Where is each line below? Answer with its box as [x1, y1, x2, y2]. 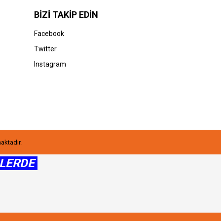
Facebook [34, 30, 64, 38]
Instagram [34, 60, 66, 69]
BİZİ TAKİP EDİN [34, 9, 98, 20]
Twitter [34, 45, 57, 53]
